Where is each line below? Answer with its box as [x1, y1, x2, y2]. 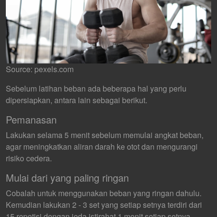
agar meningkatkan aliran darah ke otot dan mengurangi [6, 141, 198, 153]
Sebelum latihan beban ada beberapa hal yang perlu [6, 83, 186, 94]
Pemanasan [6, 112, 57, 127]
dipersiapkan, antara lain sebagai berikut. [6, 94, 147, 106]
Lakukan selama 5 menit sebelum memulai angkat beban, [6, 129, 203, 141]
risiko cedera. [6, 153, 52, 164]
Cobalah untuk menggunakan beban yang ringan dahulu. [6, 187, 201, 199]
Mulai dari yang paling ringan [6, 170, 129, 185]
